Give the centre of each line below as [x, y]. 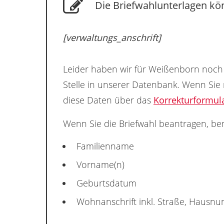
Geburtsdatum [106, 183]
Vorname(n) [100, 165]
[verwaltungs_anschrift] [112, 38]
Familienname [105, 146]
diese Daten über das [108, 100]
